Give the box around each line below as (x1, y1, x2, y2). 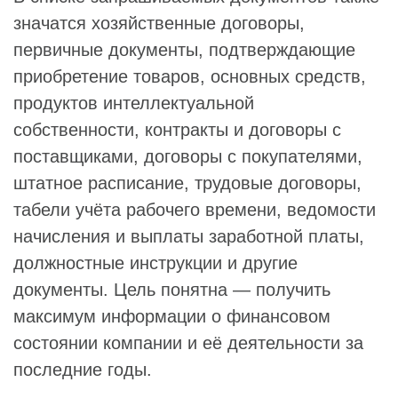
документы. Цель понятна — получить (13, 280, 330, 299)
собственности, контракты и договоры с (13, 120, 341, 139)
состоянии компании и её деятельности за (13, 333, 363, 353)
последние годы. (13, 360, 152, 379)
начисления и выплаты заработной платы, (13, 227, 364, 246)
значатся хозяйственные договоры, (13, 13, 305, 33)
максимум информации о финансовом (13, 306, 330, 326)
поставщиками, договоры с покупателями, (13, 147, 362, 166)
